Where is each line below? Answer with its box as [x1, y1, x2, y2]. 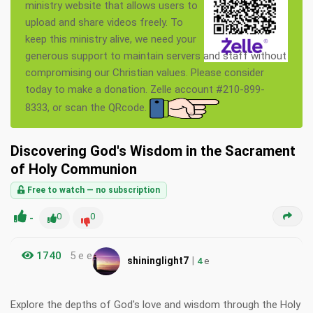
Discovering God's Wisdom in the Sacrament [10, 143, 296, 160]
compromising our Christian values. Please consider [25, 66, 264, 80]
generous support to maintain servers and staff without [25, 50, 286, 63]
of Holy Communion [10, 161, 137, 178]
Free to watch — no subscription [25, 185, 160, 196]
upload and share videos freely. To [25, 16, 183, 29]
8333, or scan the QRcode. [25, 101, 150, 115]
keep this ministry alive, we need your [25, 33, 196, 46]
